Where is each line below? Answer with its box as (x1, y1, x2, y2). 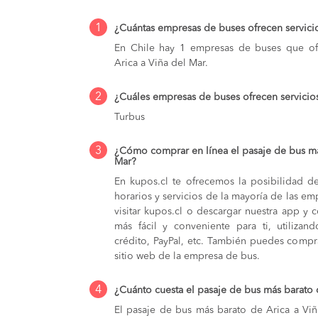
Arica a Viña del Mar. (114, 57, 208, 68)
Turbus (114, 111, 145, 122)
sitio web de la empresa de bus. (114, 251, 260, 261)
